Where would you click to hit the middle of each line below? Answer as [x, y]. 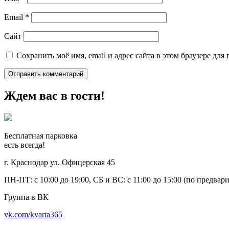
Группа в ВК [26, 197]
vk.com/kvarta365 [33, 215]
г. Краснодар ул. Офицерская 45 [60, 163]
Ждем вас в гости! [54, 96]
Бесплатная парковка [41, 136]
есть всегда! [25, 145]
